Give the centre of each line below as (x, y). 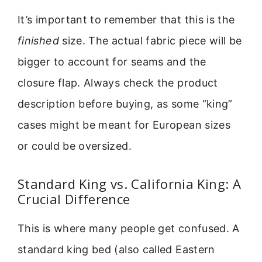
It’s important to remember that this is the (126, 20)
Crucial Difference (74, 199)
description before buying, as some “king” (125, 104)
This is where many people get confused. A (129, 228)
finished (38, 41)
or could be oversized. (75, 146)
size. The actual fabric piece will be (150, 41)
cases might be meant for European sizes (124, 125)
